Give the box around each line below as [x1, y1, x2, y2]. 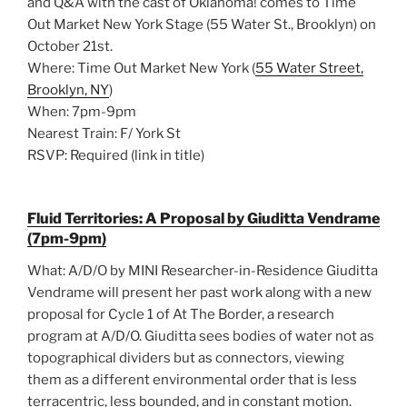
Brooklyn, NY [27, 82, 109, 99]
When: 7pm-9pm [27, 104, 136, 121]
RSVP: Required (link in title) [27, 147, 204, 164]
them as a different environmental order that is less [27, 371, 357, 388]
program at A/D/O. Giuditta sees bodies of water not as [27, 327, 374, 344]
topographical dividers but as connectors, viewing [27, 349, 344, 366]
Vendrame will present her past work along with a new [27, 283, 372, 301]
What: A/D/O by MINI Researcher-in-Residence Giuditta [27, 262, 378, 279]
